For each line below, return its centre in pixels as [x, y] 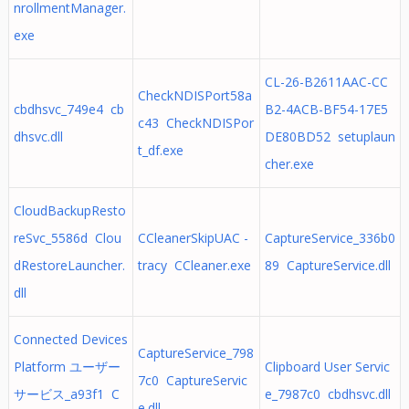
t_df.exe [160, 150]
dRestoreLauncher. [69, 265]
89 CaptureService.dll [327, 265]
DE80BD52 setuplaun [330, 136]
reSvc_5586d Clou [67, 238]
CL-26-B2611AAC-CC [326, 82]
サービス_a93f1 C [66, 394]
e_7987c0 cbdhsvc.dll [327, 394]
